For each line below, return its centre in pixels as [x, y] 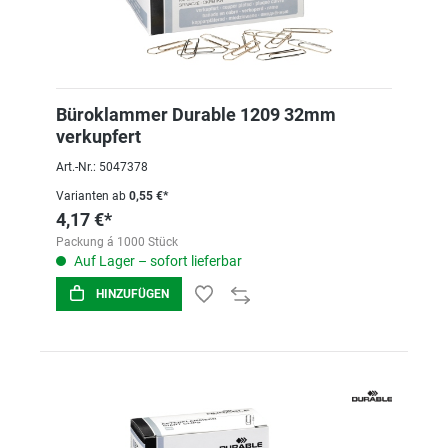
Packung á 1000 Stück [117, 242]
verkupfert [98, 136]
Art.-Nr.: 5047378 [102, 167]
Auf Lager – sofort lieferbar [156, 261]
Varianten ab [91, 196]
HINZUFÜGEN [132, 294]
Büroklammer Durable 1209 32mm [196, 114]
